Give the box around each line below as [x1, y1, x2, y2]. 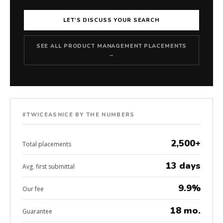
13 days [166, 160, 201, 172]
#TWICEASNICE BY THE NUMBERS [22, 111, 135, 118]
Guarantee [22, 207, 52, 216]
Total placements [22, 140, 71, 148]
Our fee [22, 185, 44, 193]
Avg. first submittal [22, 162, 75, 171]
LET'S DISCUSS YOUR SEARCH [63, 16, 160, 24]
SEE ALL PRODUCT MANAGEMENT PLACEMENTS [36, 42, 187, 50]
